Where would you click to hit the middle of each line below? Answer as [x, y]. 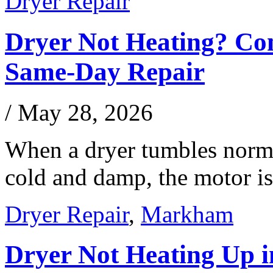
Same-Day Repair [105, 71]
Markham [187, 214]
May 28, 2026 [85, 112]
